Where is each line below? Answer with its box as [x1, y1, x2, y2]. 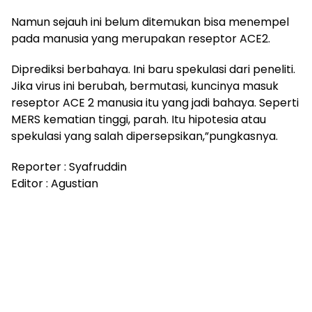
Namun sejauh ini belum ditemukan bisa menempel [11, 14, 289, 30]
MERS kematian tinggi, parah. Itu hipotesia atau [11, 111, 266, 127]
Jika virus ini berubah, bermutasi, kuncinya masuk [11, 78, 279, 94]
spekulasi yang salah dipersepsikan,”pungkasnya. [11, 128, 278, 144]
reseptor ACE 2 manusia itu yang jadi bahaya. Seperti [11, 95, 299, 111]
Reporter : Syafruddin [11, 159, 127, 175]
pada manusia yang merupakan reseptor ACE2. [11, 31, 270, 47]
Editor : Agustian [11, 175, 98, 192]
